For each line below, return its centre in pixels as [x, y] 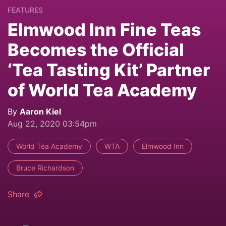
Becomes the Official [96, 50]
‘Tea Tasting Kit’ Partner [109, 70]
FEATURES [25, 10]
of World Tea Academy [102, 90]
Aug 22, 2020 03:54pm [52, 124]
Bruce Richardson [45, 168]
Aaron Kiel [40, 112]
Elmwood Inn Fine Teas [104, 30]
